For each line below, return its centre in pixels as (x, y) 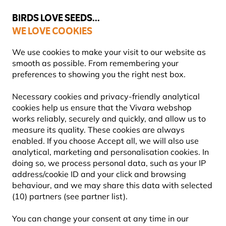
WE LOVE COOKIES (52, 32)
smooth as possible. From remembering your (95, 63)
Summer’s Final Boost (92, 9)
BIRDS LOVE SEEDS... (56, 19)
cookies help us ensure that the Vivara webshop (102, 107)
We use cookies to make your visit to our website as (109, 52)
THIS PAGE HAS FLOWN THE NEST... (113, 86)
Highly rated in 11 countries (117, 33)
